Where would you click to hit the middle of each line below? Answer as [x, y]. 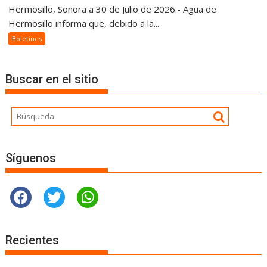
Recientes [32, 240]
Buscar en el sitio [52, 80]
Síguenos [31, 158]
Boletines [27, 39]
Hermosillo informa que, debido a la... [84, 24]
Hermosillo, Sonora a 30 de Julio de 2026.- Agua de [113, 9]
